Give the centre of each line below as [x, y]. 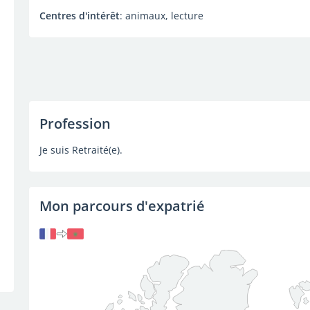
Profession [75, 124]
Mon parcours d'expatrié [122, 206]
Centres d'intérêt [79, 16]
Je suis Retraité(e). [81, 150]
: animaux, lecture [161, 16]
